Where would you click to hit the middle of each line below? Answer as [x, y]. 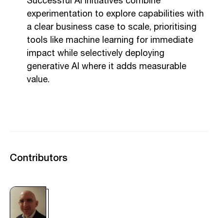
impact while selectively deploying [96, 53]
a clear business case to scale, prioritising [112, 27]
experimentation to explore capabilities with [115, 14]
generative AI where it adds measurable [107, 66]
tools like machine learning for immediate [110, 40]
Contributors [39, 157]
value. [38, 80]
